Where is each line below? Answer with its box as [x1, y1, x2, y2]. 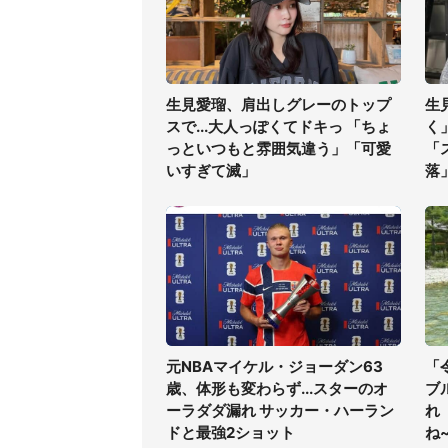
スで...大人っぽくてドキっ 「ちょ [166, 117, 391, 136]
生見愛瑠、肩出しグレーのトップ [166, 95, 391, 114]
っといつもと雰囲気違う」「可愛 [166, 139, 391, 158]
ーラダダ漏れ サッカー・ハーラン [166, 401, 394, 420]
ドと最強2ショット [166, 423, 295, 442]
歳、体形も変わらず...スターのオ [166, 379, 388, 398]
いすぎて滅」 [166, 161, 256, 180]
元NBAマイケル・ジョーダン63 [166, 357, 383, 376]
